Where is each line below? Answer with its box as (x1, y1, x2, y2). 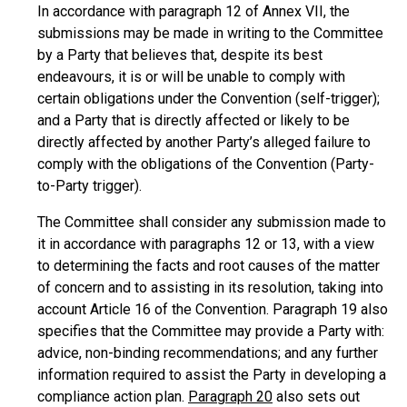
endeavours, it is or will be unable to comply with (37, 68, 345, 85)
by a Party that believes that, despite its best (37, 46, 323, 64)
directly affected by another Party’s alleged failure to (37, 134, 371, 151)
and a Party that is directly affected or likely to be (37, 112, 350, 129)
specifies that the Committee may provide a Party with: (37, 323, 384, 340)
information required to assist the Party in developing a (37, 366, 386, 383)
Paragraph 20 (188, 388, 273, 405)
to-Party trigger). (37, 177, 142, 194)
